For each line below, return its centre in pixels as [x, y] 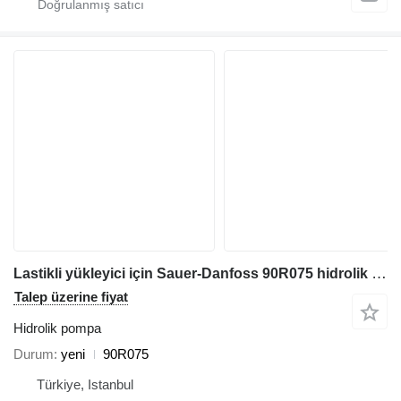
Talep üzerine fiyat [71, 297]
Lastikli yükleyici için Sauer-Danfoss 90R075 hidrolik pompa [379, 274]
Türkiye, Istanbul [85, 385]
